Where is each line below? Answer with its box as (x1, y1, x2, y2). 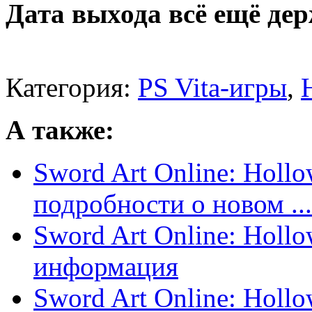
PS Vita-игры (138, 72, 287, 103)
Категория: (6, 72, 138, 103)
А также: (6, 115, 114, 146)
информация (33, 251, 178, 282)
